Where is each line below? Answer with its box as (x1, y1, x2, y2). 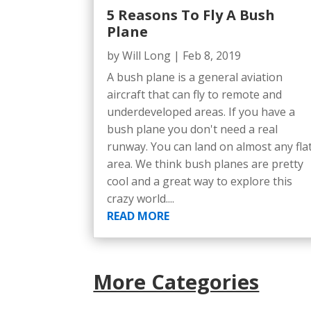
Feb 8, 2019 (183, 47, 242, 63)
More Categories (93, 268, 260, 296)
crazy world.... (107, 190, 175, 206)
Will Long (122, 47, 171, 63)
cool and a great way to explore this (107, 173, 293, 189)
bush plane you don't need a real (107, 121, 278, 137)
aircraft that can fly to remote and (107, 86, 283, 102)
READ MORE (107, 208, 170, 224)
